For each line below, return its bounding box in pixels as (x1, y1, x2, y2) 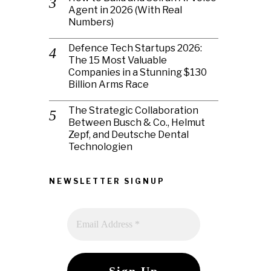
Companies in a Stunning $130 (68, 66, 207, 78)
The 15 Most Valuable (68, 54, 167, 66)
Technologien (68, 140, 132, 152)
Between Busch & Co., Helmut (68, 116, 205, 128)
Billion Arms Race (68, 78, 149, 90)
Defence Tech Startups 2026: (68, 42, 202, 54)
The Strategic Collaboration (68, 104, 198, 116)
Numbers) (68, 16, 114, 28)
